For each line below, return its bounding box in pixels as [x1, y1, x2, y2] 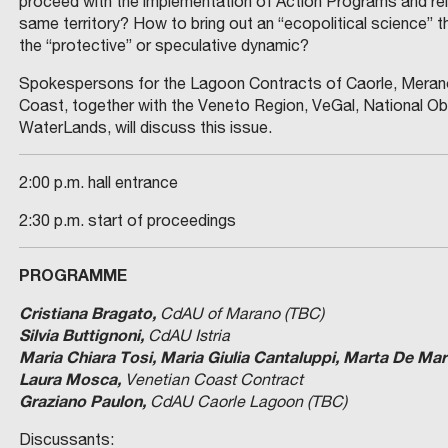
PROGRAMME [18, 264, 127, 284]
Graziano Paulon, [18, 390, 146, 410]
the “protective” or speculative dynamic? [18, 35, 309, 54]
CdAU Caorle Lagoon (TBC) [145, 391, 347, 410]
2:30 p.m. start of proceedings [18, 210, 236, 229]
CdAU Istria [143, 325, 230, 344]
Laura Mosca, [18, 368, 121, 388]
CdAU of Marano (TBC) [155, 303, 324, 322]
